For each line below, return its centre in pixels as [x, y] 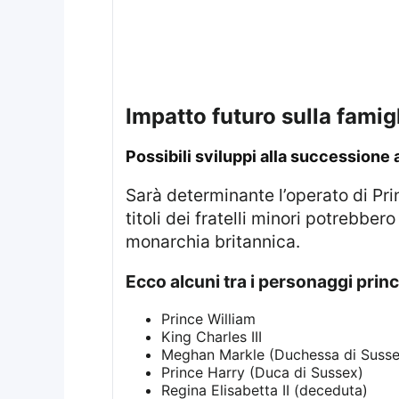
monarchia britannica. [212, 241]
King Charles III [211, 336]
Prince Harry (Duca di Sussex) [262, 372]
